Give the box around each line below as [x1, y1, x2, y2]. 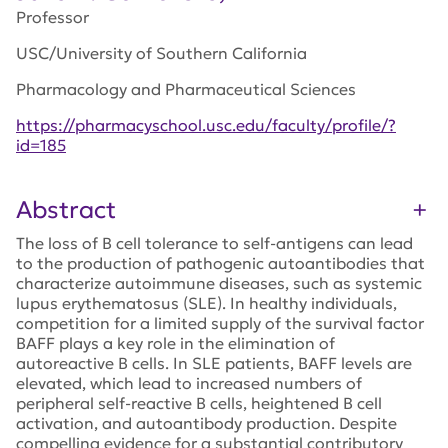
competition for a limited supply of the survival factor [16, 312, 424, 333]
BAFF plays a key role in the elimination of [16, 332, 335, 353]
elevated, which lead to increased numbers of [16, 372, 362, 393]
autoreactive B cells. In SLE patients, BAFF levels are [16, 352, 412, 373]
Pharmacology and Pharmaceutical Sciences [16, 78, 356, 99]
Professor [16, 6, 89, 27]
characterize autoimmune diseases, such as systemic [16, 272, 422, 293]
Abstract [16, 194, 116, 225]
